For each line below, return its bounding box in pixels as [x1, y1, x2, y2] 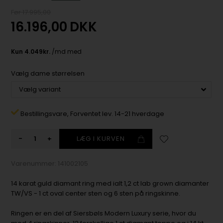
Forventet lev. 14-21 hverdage [70, 109, 165, 119]
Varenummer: [11, 159, 58, 169]
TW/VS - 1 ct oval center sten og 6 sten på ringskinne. [11, 189, 181, 199]
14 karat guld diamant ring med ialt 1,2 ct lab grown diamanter [11, 179, 210, 189]
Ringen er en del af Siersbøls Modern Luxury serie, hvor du [11, 209, 197, 219]
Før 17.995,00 [11, 7, 51, 17]
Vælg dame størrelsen [11, 69, 85, 79]
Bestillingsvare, [19, 109, 71, 119]
